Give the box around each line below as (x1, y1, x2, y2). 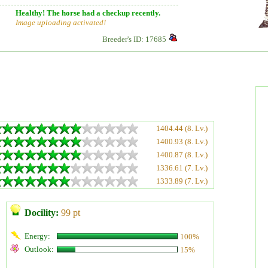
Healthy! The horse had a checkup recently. (16, 8, 160, 17)
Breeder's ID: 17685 (102, 35, 166, 44)
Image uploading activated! (16, 18, 106, 27)
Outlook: (25, 245, 54, 254)
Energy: (25, 232, 50, 240)
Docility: (25, 208, 59, 218)
